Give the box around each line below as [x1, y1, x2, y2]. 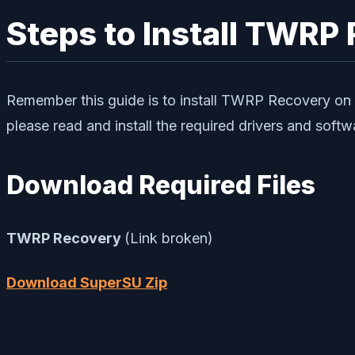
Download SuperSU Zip [6, 274, 167, 292]
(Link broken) [124, 230, 213, 247]
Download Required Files [6, 170, 315, 201]
